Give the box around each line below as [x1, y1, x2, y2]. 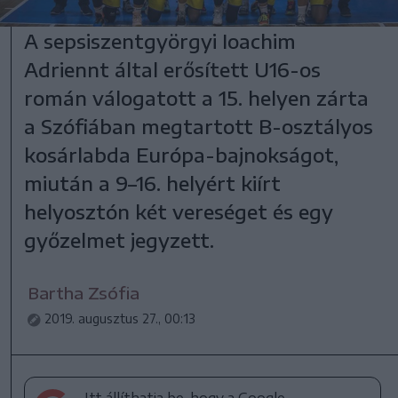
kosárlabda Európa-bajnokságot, [24, 142, 339, 168]
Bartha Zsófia [28, 283, 140, 304]
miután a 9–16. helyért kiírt [24, 171, 282, 196]
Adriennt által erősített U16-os [24, 57, 322, 83]
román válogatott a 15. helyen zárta [24, 85, 370, 111]
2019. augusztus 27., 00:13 [44, 311, 195, 327]
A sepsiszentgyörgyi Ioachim [24, 28, 297, 54]
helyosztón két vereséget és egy [24, 199, 334, 225]
